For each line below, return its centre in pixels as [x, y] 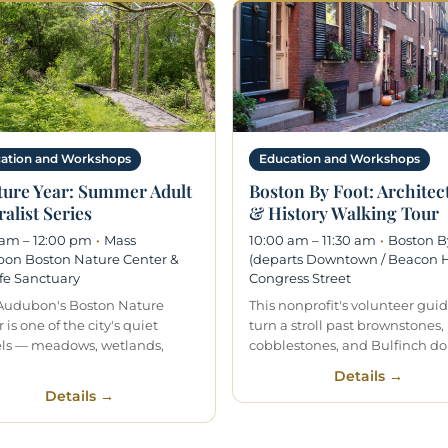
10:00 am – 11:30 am [312, 239]
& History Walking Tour [344, 212]
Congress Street [300, 277]
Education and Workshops [339, 158]
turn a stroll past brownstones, [346, 324]
